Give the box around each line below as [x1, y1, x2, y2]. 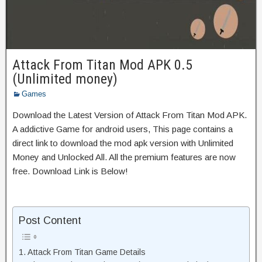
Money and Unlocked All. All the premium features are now [12, 151, 236, 162]
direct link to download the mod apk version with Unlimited [12, 137, 233, 148]
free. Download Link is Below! [12, 166, 128, 176]
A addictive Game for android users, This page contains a [12, 123, 233, 134]
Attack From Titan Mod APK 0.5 [12, 56, 192, 73]
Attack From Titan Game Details [27, 247, 146, 257]
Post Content [19, 215, 81, 227]
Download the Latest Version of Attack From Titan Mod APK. [12, 109, 247, 120]
